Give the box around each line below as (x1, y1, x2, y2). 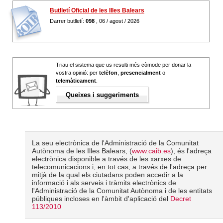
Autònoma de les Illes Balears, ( (32, 147, 132, 155)
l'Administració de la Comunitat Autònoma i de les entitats (32, 187, 213, 195)
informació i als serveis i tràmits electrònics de (32, 179, 177, 187)
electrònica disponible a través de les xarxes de (32, 155, 182, 163)
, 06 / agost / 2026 (95, 18, 139, 24)
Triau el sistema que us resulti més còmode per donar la (56, 62, 191, 68)
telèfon (99, 70, 117, 76)
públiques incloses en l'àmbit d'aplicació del (32, 195, 171, 203)
